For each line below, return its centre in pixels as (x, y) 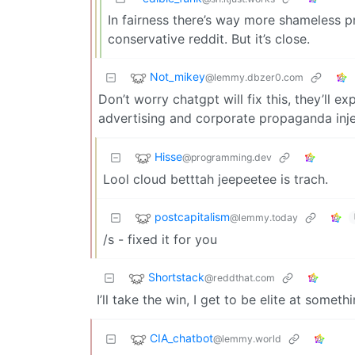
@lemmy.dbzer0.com (254, 77)
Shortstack (176, 277)
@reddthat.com (240, 277)
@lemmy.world (247, 338)
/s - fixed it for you (160, 239)
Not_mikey (177, 76)
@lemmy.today (264, 217)
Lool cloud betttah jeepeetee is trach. (216, 179)
